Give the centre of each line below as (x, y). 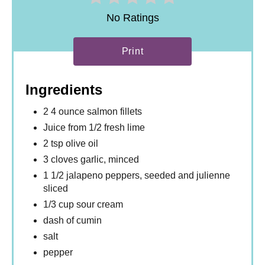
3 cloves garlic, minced (91, 160)
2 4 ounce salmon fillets (93, 112)
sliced (56, 189)
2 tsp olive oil (71, 144)
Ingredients (64, 90)
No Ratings (132, 18)
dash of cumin (72, 221)
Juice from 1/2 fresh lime (94, 128)
